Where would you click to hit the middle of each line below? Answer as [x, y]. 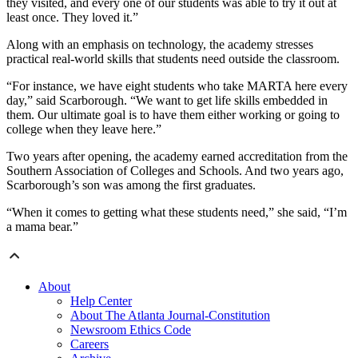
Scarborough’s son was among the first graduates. [131, 185]
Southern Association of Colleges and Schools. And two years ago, [175, 171]
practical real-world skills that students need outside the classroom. [173, 59]
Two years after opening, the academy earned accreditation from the [177, 157]
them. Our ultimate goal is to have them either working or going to [173, 115]
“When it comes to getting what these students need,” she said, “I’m [177, 213]
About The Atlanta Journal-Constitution [170, 316]
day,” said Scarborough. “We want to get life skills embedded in [167, 101]
